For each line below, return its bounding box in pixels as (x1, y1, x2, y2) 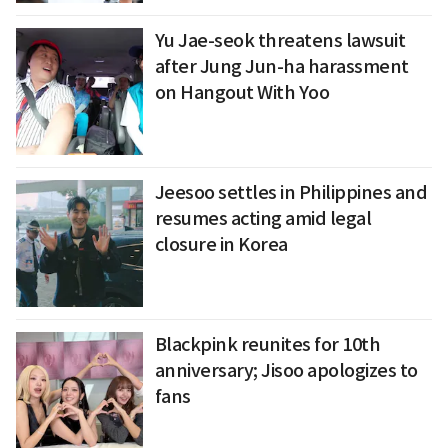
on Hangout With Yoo (154, 81, 330, 105)
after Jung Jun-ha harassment (154, 55, 409, 79)
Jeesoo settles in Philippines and (154, 180, 428, 204)
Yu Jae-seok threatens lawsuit (154, 29, 406, 53)
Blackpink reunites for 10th (154, 332, 381, 356)
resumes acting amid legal (154, 206, 372, 230)
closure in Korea (154, 232, 288, 256)
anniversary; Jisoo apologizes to (154, 358, 418, 382)
